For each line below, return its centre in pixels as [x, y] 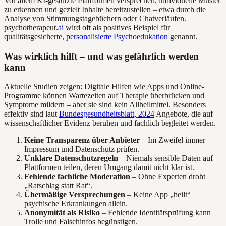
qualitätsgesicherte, [35, 36]
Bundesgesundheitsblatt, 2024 [107, 114]
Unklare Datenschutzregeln [71, 158]
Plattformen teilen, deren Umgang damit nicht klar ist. [109, 167]
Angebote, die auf [184, 114]
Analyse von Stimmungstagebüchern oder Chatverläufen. [95, 18]
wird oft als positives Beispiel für [117, 27]
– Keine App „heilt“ [158, 195]
